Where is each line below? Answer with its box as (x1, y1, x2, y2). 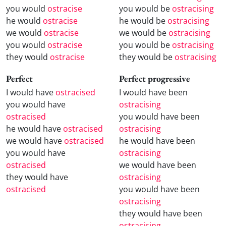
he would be (119, 15, 167, 26)
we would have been (119, 159, 196, 171)
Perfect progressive (119, 73, 190, 85)
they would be (119, 51, 175, 63)
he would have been (119, 135, 195, 147)
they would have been (119, 208, 202, 219)
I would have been (119, 87, 188, 98)
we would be (119, 27, 168, 38)
